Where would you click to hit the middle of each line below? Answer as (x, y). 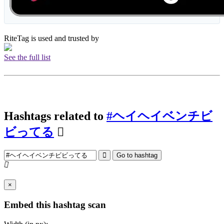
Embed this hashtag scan (55, 205)
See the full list (27, 57)
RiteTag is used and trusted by (52, 38)
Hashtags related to (55, 116)
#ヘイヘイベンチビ (159, 116)
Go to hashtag (137, 155)
